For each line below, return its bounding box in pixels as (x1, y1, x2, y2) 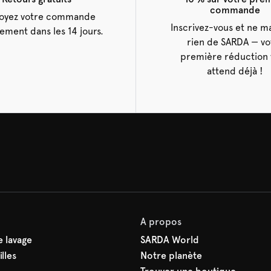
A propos (140, 216, 181, 227)
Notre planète (140, 250, 202, 261)
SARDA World (140, 234, 199, 246)
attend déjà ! (207, 65, 263, 77)
